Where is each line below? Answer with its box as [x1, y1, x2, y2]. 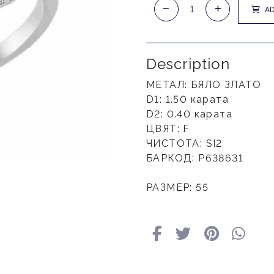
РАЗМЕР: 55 [146, 182, 209, 194]
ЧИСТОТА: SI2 [146, 138, 223, 150]
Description [146, 55, 230, 73]
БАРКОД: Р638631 [146, 152, 243, 165]
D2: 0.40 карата [146, 108, 232, 120]
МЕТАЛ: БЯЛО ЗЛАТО [146, 79, 262, 91]
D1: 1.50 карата [146, 94, 229, 106]
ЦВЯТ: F [146, 123, 190, 135]
